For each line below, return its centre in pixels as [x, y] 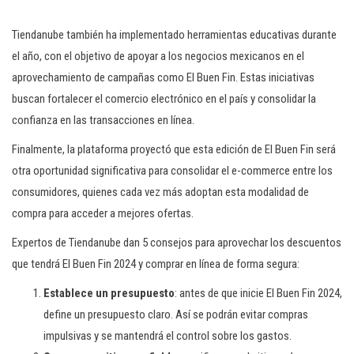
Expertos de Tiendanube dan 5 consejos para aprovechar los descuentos [177, 243]
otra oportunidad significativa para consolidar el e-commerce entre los [172, 171]
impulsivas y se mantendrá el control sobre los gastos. [168, 336]
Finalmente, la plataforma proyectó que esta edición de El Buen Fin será [174, 149]
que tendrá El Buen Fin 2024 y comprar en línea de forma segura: [157, 264]
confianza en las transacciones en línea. [103, 120]
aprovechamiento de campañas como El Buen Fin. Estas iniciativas [163, 77]
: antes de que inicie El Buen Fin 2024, [258, 293]
